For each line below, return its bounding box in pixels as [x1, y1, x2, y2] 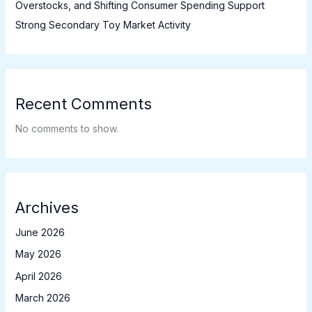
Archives [15, 198, 79, 217]
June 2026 [15, 226, 65, 238]
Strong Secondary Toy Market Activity [15, 18, 191, 31]
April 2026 [15, 270, 62, 282]
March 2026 [15, 292, 70, 304]
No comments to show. [15, 122, 118, 134]
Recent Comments [15, 94, 152, 113]
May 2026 [15, 248, 61, 260]
